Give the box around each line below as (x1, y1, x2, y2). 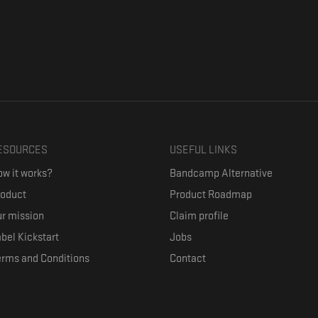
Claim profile (169, 211, 229, 221)
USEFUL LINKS (169, 145, 237, 155)
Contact (169, 253, 206, 264)
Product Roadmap (169, 190, 252, 200)
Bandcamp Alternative (169, 168, 273, 179)
